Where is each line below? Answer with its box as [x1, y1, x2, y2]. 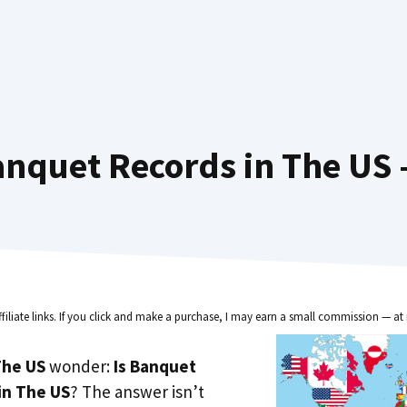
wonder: [45, 354, 114, 377]
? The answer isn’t [70, 380, 204, 402]
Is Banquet [114, 354, 196, 377]
